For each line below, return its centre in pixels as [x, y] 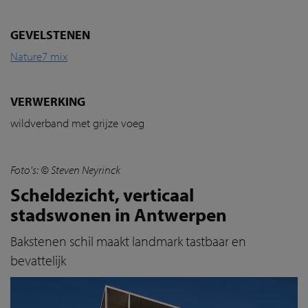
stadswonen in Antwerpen [119, 214]
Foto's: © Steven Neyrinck [65, 169]
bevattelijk [38, 260]
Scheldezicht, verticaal [102, 195]
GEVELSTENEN [50, 35]
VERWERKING [49, 101]
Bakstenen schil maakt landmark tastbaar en [128, 241]
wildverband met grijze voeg [77, 123]
